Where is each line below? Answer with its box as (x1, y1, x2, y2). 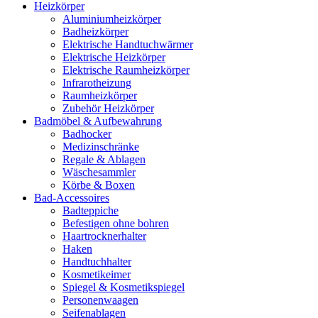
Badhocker (62, 128, 111, 140)
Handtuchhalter (62, 256, 131, 268)
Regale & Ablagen (62, 153, 146, 165)
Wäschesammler (62, 166, 136, 178)
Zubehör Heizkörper (62, 102, 154, 114)
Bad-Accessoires (34, 192, 109, 204)
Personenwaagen (62, 294, 138, 306)
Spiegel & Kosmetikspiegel (62, 281, 185, 293)
